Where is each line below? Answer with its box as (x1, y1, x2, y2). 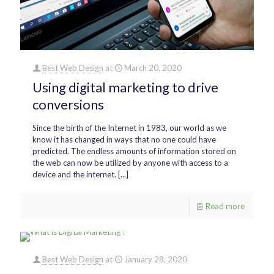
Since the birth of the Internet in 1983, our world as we (32, 122, 226, 133)
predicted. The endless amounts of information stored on (32, 146, 236, 156)
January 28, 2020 (124, 254, 187, 264)
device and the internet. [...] (32, 169, 128, 179)
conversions (32, 95, 104, 113)
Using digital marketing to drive (32, 78, 218, 95)
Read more (206, 201, 245, 211)
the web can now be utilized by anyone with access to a (32, 157, 228, 168)
